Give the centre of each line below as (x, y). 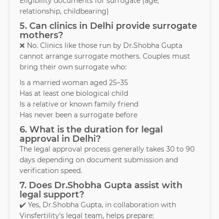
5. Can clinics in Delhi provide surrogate (108, 26)
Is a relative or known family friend (79, 104)
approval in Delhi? (60, 139)
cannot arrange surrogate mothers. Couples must (105, 56)
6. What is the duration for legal (91, 130)
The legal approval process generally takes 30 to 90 (107, 149)
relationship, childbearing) (64, 11)
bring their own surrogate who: (73, 67)
